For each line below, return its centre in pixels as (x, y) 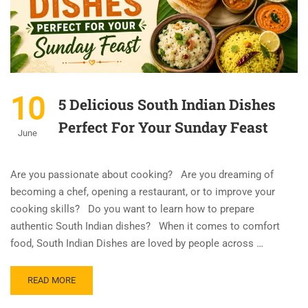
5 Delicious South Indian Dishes (167, 105)
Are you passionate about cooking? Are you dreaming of (142, 175)
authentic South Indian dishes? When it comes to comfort (145, 227)
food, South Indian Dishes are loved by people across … (137, 244)
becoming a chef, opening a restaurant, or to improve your (143, 192)
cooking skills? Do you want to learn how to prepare (132, 209)
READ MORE (52, 280)
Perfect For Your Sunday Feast (163, 128)
